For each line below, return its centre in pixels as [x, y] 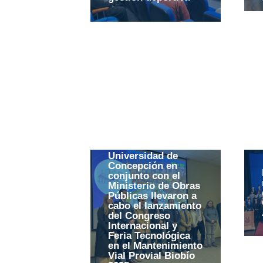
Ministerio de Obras [154, 186]
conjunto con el [144, 176]
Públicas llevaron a [153, 195]
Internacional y [143, 225]
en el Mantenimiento [156, 245]
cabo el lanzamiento [155, 205]
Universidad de [143, 156]
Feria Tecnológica [149, 235]
